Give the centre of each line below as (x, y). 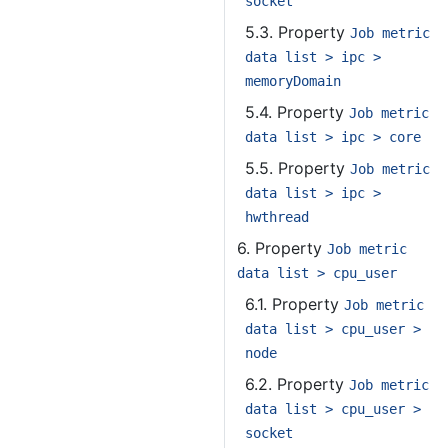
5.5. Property (297, 168)
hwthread (277, 217)
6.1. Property (294, 304)
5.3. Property (297, 32)
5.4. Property (297, 112)
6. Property (282, 248)
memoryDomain (293, 81)
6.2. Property (297, 384)
